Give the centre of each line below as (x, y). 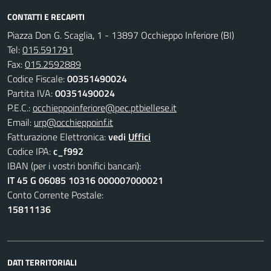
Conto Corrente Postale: (55, 195)
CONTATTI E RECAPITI (46, 17)
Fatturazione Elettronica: (58, 137)
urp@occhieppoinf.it (73, 122)
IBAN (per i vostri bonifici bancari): (74, 166)
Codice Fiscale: (37, 79)
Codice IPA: (30, 151)
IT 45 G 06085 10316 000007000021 (85, 180)
